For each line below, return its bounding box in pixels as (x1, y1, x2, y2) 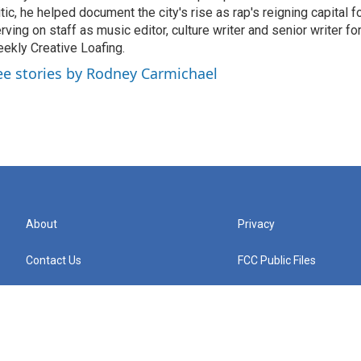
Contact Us (26, 254, 81, 267)
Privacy (238, 218, 276, 230)
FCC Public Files (238, 254, 317, 267)
